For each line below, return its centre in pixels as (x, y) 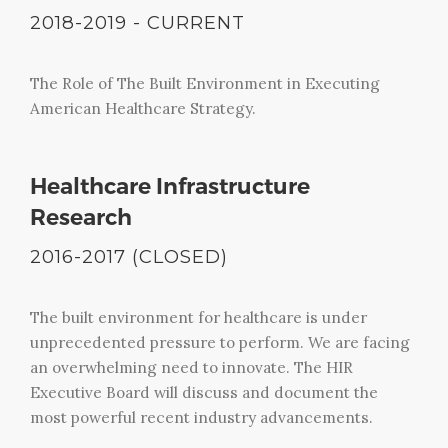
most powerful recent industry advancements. (201, 417)
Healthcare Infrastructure (170, 186)
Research (81, 217)
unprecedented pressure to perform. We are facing (220, 342)
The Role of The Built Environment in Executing (205, 83)
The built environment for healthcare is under (198, 317)
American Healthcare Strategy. (143, 108)
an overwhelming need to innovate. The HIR (191, 367)
